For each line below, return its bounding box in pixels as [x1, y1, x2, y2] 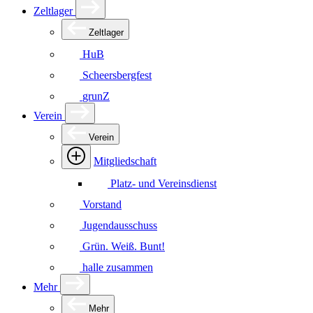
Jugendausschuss [82, 219, 157, 231]
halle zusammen [82, 261, 153, 273]
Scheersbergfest [82, 69, 152, 81]
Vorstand [82, 198, 122, 210]
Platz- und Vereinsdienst [110, 177, 217, 189]
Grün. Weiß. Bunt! [82, 240, 165, 252]
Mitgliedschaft [94, 155, 156, 167]
